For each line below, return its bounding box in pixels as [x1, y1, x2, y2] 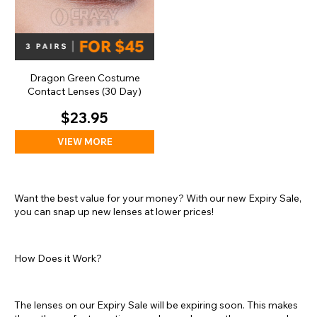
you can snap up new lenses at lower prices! [14, 205, 214, 219]
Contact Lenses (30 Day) [28, 84, 142, 98]
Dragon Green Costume [29, 71, 140, 84]
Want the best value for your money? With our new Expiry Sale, [14, 192, 301, 205]
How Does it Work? [14, 252, 102, 265]
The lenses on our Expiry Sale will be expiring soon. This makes [14, 299, 298, 312]
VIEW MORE [57, 136, 113, 148]
